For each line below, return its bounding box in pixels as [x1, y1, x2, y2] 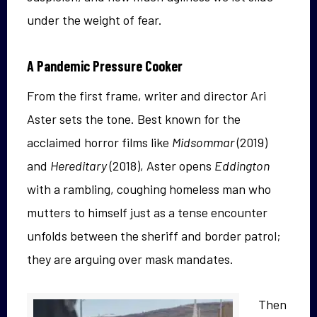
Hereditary [50, 157, 107, 173]
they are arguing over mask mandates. [27, 250, 234, 267]
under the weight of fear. [27, 11, 162, 28]
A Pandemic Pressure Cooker [27, 57, 183, 74]
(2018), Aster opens [107, 157, 214, 173]
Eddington [214, 157, 270, 173]
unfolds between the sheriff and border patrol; [27, 227, 281, 243]
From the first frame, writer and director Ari [27, 87, 266, 103]
